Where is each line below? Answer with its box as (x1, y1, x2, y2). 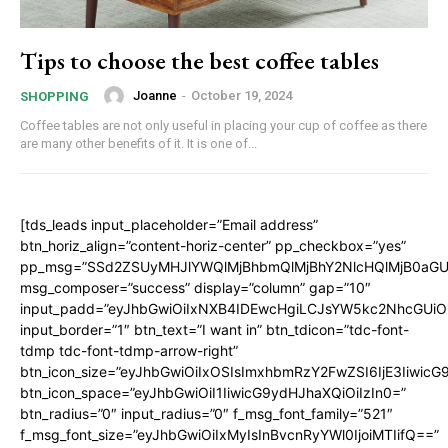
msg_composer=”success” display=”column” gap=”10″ (20, 278, 371, 296)
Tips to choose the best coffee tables (20, 44, 379, 76)
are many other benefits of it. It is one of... (20, 135, 257, 151)
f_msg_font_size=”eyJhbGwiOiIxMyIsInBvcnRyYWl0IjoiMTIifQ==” (20, 425, 439, 443)
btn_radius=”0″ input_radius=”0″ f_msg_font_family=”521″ (20, 404, 393, 422)
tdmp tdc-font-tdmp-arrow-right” (20, 341, 238, 359)
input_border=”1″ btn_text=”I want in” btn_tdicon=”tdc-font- (20, 320, 409, 338)
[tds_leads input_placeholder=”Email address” (20, 215, 318, 233)
